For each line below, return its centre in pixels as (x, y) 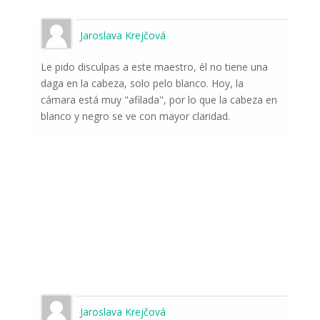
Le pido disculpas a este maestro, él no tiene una (154, 67)
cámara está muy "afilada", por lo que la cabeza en (159, 100)
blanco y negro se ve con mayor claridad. (135, 116)
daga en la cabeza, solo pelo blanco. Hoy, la (142, 84)
